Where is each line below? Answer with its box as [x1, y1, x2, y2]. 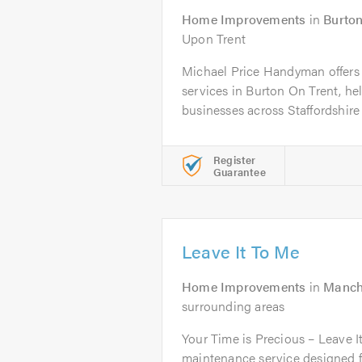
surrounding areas [182, 297, 285, 315]
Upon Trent [182, 29, 246, 48]
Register [213, 152, 256, 167]
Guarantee [213, 164, 266, 179]
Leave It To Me [182, 238, 300, 263]
